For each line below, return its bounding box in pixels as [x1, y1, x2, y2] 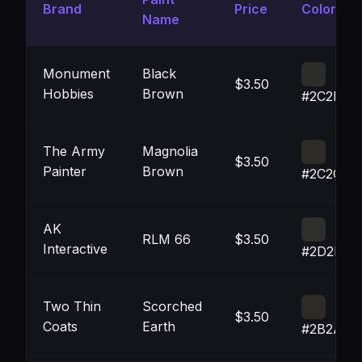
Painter [43, 163, 86, 179]
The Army [43, 143, 105, 159]
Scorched [142, 298, 202, 314]
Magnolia [142, 143, 198, 159]
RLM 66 [142, 231, 191, 247]
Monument [43, 65, 110, 82]
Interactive [43, 241, 107, 257]
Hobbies [43, 86, 94, 102]
